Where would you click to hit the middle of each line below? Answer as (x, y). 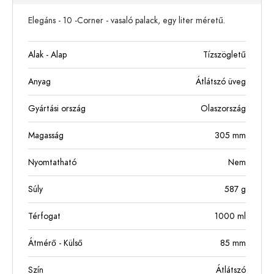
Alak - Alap (47, 55)
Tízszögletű (224, 55)
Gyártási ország (57, 109)
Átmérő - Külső (55, 243)
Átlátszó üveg (221, 82)
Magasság (46, 135)
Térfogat (44, 216)
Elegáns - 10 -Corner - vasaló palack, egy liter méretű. (127, 20)
